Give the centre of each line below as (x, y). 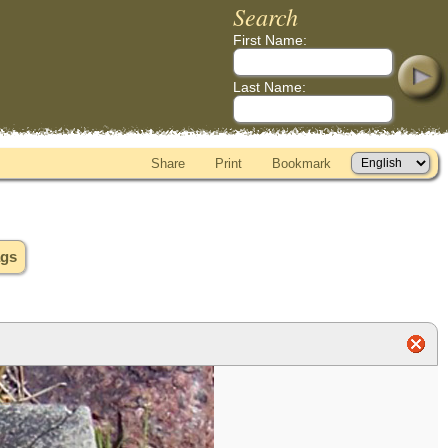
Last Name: (269, 87)
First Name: (270, 40)
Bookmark (301, 163)
